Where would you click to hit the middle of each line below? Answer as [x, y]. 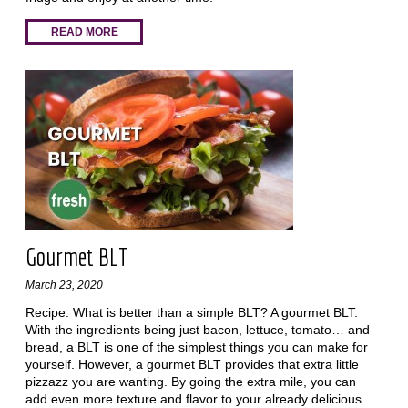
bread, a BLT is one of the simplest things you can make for [196, 347]
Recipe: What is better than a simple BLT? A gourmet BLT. [191, 312]
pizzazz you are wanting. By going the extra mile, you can [190, 381]
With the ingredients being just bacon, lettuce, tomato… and [197, 329]
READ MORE [84, 32]
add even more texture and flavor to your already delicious [193, 398]
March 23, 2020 [64, 285]
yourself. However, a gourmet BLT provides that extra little [192, 364]
